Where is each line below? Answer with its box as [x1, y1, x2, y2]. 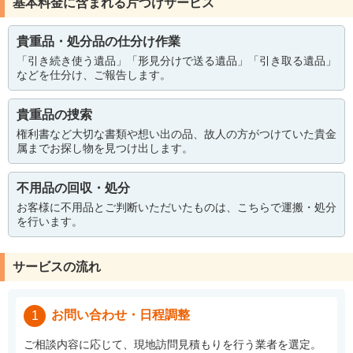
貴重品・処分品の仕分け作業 [17, 35, 180, 49]
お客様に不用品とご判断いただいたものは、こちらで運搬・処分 [17, 201, 336, 214]
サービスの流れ [13, 260, 101, 274]
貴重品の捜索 [17, 108, 92, 122]
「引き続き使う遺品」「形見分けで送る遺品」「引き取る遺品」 [17, 54, 336, 68]
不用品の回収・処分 [17, 181, 130, 195]
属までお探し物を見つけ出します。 [17, 142, 193, 155]
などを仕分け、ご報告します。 [17, 69, 171, 82]
